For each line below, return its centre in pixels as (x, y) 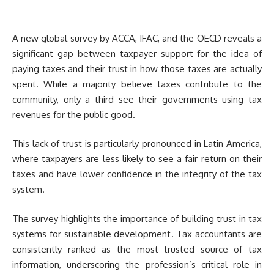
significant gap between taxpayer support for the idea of (137, 53)
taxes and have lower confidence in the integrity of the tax (137, 174)
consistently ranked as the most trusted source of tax (137, 249)
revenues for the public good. (74, 114)
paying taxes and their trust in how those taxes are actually (137, 68)
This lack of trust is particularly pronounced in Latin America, (137, 144)
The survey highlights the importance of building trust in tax (137, 218)
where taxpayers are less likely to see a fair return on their (137, 159)
